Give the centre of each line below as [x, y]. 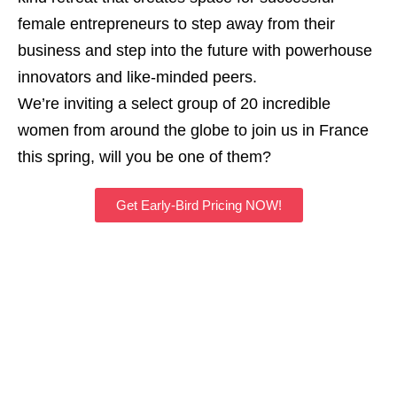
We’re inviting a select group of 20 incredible [174, 104]
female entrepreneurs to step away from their [176, 24]
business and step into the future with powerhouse [195, 51]
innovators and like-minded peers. [137, 77]
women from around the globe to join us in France [193, 130]
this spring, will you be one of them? [144, 157]
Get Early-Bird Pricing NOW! [198, 205]
